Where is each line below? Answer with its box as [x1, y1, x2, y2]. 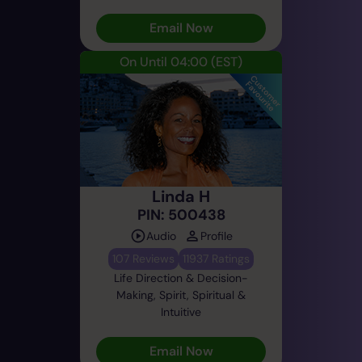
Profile [200, 228, 233, 243]
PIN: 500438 [137, 204, 225, 225]
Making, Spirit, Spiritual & [116, 287, 246, 302]
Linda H [152, 185, 210, 207]
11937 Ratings [183, 250, 250, 266]
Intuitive [161, 304, 201, 319]
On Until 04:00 [120, 53, 208, 70]
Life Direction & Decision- [114, 270, 248, 285]
